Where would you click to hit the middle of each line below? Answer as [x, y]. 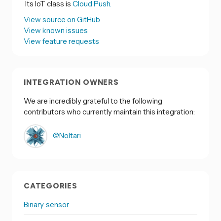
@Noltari [66, 136]
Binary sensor [46, 204]
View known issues [56, 30]
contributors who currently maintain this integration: [109, 112]
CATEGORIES [51, 186]
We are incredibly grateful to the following [93, 101]
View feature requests [61, 41]
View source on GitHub [62, 19]
